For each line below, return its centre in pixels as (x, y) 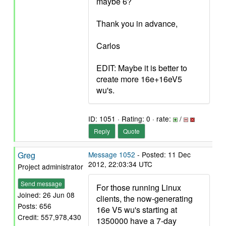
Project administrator (50, 166)
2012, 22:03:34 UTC (120, 164)
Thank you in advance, (137, 23)
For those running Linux (139, 187)
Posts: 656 (35, 206)
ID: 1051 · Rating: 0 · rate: (131, 119)
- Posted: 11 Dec (163, 154)
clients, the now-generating (145, 199)
